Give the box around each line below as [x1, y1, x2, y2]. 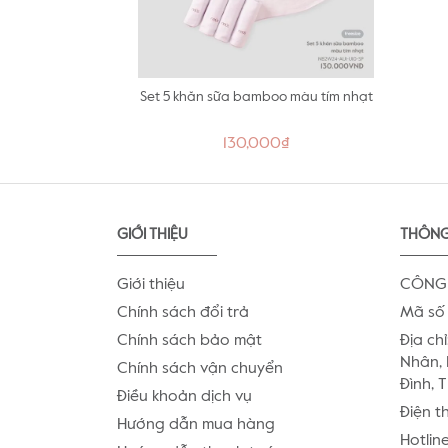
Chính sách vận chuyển [117, 361, 283, 377]
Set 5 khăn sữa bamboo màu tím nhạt [139, 90, 373, 104]
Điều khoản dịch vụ [117, 389, 252, 405]
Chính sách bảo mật [117, 333, 262, 349]
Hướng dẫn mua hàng [117, 417, 275, 433]
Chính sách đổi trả [117, 305, 249, 321]
